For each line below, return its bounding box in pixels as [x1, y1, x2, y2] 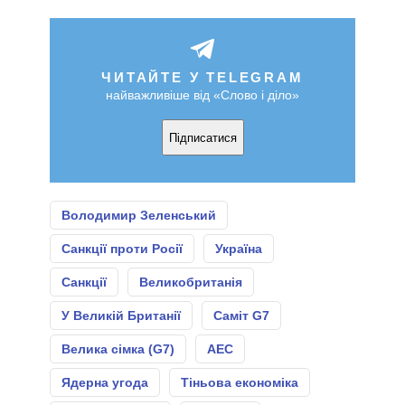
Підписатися [168, 130, 237, 145]
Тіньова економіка [181, 375, 298, 391]
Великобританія [139, 275, 242, 290]
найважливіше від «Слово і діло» [106, 88, 299, 103]
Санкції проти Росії [61, 241, 183, 257]
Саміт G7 [213, 308, 269, 324]
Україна [215, 241, 262, 257]
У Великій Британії [61, 308, 181, 324]
